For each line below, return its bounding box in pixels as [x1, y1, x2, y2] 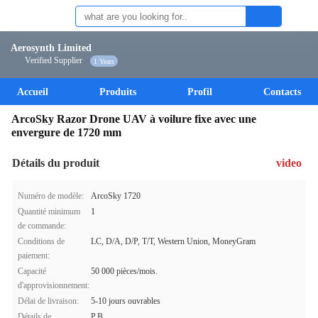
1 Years [94, 57, 114, 65]
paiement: [18, 251, 50, 261]
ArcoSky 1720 [91, 191, 141, 201]
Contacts [263, 87, 301, 97]
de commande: [18, 221, 66, 231]
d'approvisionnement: [18, 280, 89, 290]
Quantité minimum [18, 207, 80, 216]
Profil [187, 87, 212, 97]
